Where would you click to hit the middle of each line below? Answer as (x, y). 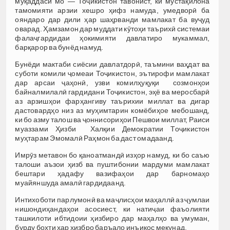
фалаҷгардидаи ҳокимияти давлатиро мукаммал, (112, 38)
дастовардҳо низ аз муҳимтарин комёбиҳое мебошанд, (112, 110)
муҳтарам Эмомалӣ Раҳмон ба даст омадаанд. (95, 138)
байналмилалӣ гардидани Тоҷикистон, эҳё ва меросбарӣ (112, 92)
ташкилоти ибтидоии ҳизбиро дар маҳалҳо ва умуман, (112, 218)
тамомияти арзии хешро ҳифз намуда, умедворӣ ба (112, 10)
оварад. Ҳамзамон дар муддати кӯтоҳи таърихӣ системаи (112, 28)
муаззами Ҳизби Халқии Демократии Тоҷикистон (112, 129)
